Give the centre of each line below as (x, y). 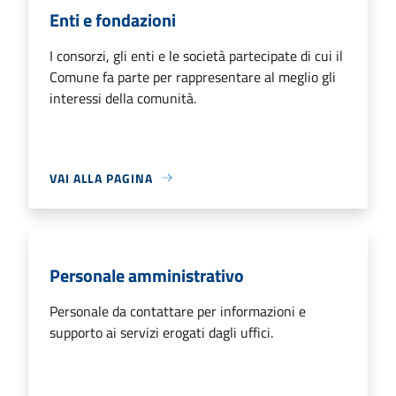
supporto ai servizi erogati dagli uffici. (161, 332)
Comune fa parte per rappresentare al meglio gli (193, 76)
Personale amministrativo (147, 275)
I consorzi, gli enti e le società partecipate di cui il (196, 55)
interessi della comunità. (123, 98)
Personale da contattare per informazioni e (178, 311)
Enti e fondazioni (113, 19)
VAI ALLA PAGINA (101, 178)
